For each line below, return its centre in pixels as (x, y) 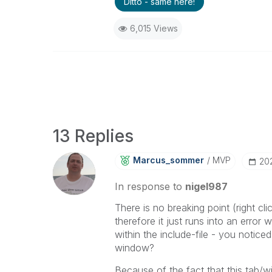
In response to (150, 186)
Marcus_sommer (168, 160)
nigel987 (206, 186)
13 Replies (93, 136)
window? (134, 248)
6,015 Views (154, 28)
